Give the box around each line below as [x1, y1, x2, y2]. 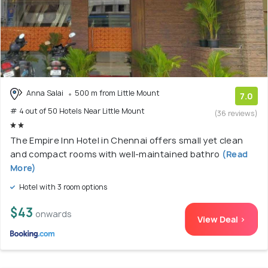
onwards [35, 208, 72, 220]
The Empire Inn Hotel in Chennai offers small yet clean [10, 135, 243, 147]
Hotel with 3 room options [17, 182, 108, 193]
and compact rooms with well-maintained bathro [10, 148, 220, 160]
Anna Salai [25, 88, 65, 99]
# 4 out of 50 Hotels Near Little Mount [10, 106, 145, 117]
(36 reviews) [215, 108, 258, 119]
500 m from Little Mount [75, 88, 160, 99]
